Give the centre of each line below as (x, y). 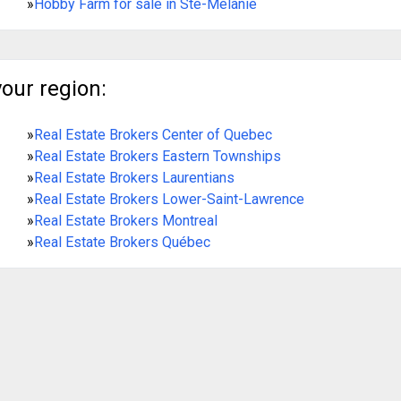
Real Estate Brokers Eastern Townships (157, 156)
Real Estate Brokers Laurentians (134, 177)
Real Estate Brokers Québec (122, 242)
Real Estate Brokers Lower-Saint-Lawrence (169, 199)
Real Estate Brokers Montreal (125, 220)
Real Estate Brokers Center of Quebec (153, 134)
